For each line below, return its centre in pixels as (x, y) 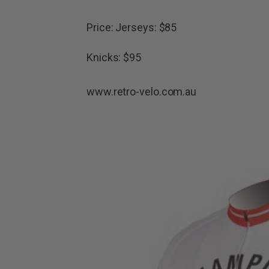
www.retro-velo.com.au (143, 92)
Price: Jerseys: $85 (132, 28)
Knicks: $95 (114, 58)
